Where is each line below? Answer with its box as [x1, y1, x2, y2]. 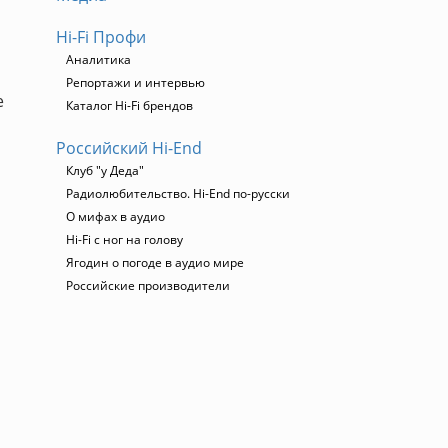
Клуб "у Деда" [66, 162, 144, 179]
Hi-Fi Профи [56, 26, 146, 48]
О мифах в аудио [66, 208, 165, 225]
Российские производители [66, 277, 230, 294]
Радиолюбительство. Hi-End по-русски [66, 185, 290, 202]
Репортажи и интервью [66, 74, 205, 91]
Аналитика [66, 51, 131, 68]
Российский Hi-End [56, 137, 202, 159]
